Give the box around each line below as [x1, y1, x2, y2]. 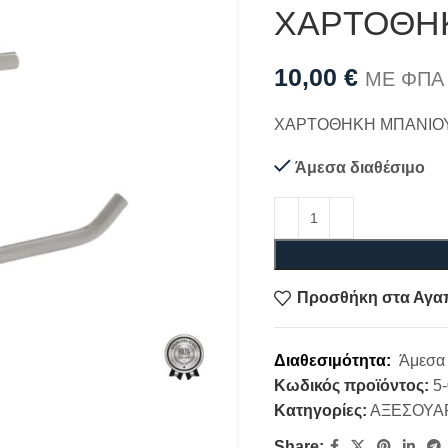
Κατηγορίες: [274, 401, 367, 419]
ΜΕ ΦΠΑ [365, 67, 444, 90]
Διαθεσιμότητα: [274, 351, 399, 369]
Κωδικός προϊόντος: [274, 376, 433, 394]
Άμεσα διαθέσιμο [295, 158, 425, 176]
